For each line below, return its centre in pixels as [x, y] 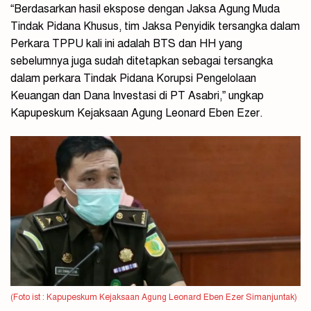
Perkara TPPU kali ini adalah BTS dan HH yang [126, 44]
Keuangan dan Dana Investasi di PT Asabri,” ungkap [137, 96]
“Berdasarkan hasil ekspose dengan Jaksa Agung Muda [145, 9]
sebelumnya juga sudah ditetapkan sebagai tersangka [142, 61]
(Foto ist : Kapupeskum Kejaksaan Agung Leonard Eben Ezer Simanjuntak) [154, 297]
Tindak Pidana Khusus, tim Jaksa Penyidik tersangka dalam [155, 27]
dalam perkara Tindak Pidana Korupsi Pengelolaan [133, 79]
